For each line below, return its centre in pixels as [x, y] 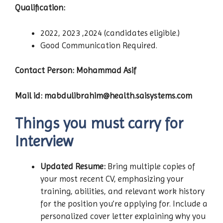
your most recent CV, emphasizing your [112, 179]
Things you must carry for [99, 123]
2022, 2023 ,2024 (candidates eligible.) [110, 33]
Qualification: [40, 8]
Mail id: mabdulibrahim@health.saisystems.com [104, 95]
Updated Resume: [73, 167]
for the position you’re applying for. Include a [124, 204]
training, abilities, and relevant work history [122, 191]
